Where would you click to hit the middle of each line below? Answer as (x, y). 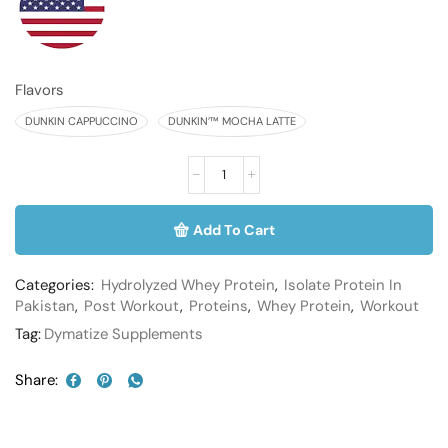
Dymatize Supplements (123, 333)
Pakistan (45, 305)
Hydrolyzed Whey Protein (188, 284)
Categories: (56, 284)
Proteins (218, 305)
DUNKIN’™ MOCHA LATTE (232, 120)
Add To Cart (233, 229)
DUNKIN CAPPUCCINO (81, 120)
